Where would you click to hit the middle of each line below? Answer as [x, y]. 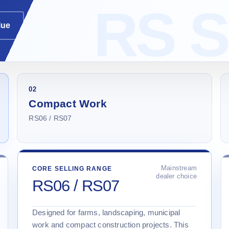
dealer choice [176, 176]
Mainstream [179, 168]
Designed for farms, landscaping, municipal [106, 212]
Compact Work [68, 103]
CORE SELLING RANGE [72, 168]
